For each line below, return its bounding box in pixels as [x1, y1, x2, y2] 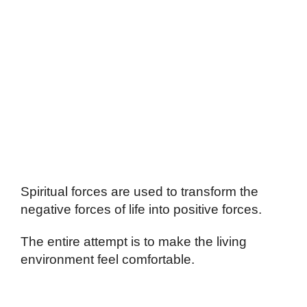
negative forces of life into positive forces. [21, 202, 262, 217]
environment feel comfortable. [21, 252, 195, 267]
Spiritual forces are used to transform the [21, 184, 258, 199]
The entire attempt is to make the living [21, 234, 247, 249]
